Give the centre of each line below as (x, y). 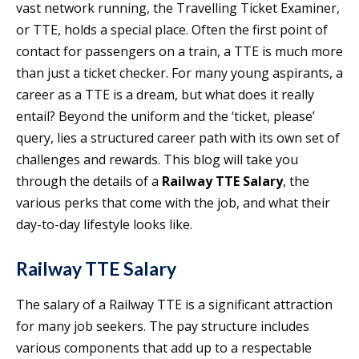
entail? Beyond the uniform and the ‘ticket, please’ (165, 117)
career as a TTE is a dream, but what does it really (165, 95)
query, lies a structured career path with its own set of (178, 138)
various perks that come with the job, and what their (173, 203)
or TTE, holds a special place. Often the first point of (172, 30)
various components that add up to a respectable (164, 348)
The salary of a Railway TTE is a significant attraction (174, 305)
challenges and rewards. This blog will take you (157, 160)
